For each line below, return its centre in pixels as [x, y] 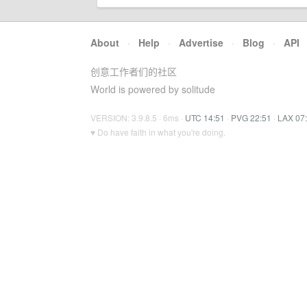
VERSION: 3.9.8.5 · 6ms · [138, 118]
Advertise [201, 42]
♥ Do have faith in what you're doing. [158, 132]
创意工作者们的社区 [134, 71]
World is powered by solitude [153, 89]
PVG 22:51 [251, 118]
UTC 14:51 [205, 118]
